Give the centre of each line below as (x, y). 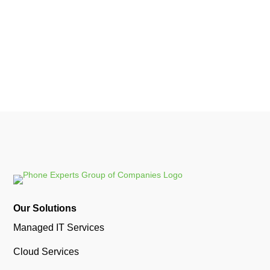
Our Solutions (45, 208)
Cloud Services (46, 252)
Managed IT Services (59, 228)
